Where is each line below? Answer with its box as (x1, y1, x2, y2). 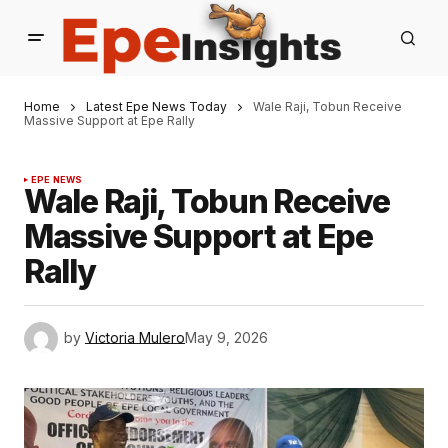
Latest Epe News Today (86, 98, 227, 114)
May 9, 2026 (185, 328, 268, 346)
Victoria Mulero (85, 328, 185, 346)
